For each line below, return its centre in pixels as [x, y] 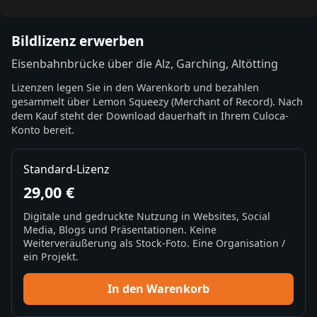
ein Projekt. [51, 257]
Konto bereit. [43, 129]
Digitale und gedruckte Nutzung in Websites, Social [147, 217]
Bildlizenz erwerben [78, 41]
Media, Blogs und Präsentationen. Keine [120, 230]
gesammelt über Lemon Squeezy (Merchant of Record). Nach [157, 101]
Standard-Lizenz [67, 169]
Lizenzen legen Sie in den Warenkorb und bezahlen [135, 87]
